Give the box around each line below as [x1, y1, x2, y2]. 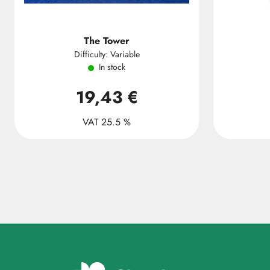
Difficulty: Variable [74, 48, 140, 60]
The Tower [84, 34, 130, 48]
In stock [99, 61, 125, 73]
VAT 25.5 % [83, 115, 131, 129]
